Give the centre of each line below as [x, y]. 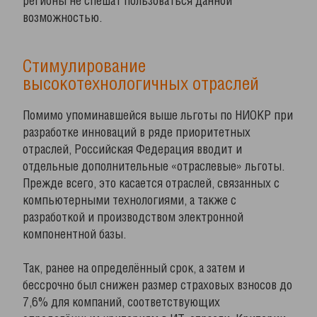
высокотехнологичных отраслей [141, 85]
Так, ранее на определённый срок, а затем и [134, 269]
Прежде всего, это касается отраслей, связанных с [151, 184]
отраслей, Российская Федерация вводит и [132, 150]
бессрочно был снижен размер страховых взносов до [157, 286]
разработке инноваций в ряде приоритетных [137, 133]
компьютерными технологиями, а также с [129, 201]
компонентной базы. [74, 235]
